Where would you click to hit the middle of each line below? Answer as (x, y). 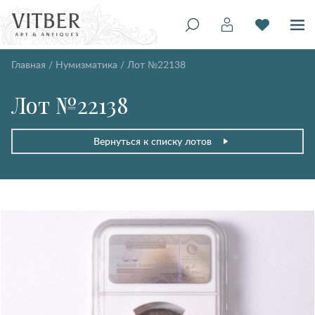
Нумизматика (86, 64)
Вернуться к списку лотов (152, 141)
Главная (28, 64)
